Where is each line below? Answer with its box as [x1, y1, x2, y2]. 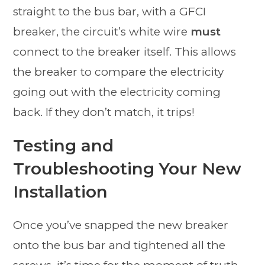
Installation [13, 182, 108, 202]
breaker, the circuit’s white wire [13, 25, 191, 39]
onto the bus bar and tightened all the [13, 238, 226, 253]
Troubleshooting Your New [13, 159, 242, 179]
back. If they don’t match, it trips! [13, 105, 195, 119]
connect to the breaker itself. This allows [13, 45, 237, 59]
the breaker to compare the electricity [13, 65, 224, 79]
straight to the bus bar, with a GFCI [13, 5, 206, 19]
